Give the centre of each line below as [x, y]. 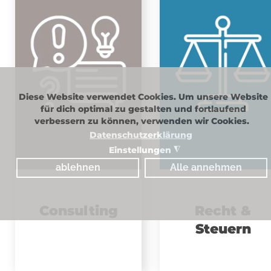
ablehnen [78, 168]
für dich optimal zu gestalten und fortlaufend [143, 109]
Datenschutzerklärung [141, 135]
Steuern [223, 229]
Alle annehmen [206, 168]
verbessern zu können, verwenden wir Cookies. [143, 121]
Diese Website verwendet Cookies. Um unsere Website [143, 97]
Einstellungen [141, 150]
